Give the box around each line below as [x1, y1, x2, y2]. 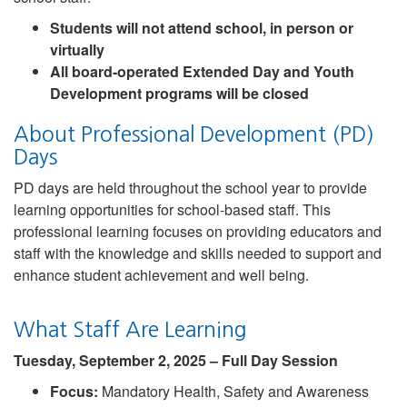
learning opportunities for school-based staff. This [14, 199, 331, 220]
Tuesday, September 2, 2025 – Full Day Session [14, 350, 338, 371]
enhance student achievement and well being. [14, 264, 309, 285]
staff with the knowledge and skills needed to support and [14, 243, 382, 263]
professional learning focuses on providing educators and [14, 221, 382, 242]
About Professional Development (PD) [14, 124, 374, 144]
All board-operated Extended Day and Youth [50, 61, 354, 82]
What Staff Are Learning [14, 319, 246, 340]
